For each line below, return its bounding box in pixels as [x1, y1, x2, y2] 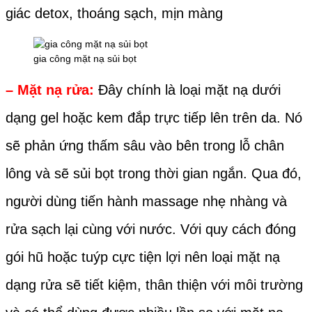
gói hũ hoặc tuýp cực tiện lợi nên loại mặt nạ [6, 249, 280, 265]
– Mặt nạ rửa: [6, 82, 94, 98]
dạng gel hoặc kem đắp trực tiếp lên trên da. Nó [6, 110, 302, 126]
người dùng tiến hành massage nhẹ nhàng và [6, 194, 287, 210]
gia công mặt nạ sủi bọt [33, 53, 136, 65]
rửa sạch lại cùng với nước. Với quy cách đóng [6, 221, 296, 237]
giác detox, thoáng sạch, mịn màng [6, 6, 223, 22]
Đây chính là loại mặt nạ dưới [98, 82, 281, 98]
